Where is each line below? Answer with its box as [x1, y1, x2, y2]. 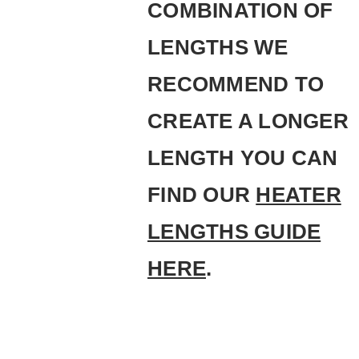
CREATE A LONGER [147, 108, 349, 133]
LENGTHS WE [147, 34, 288, 59]
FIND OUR [147, 182, 256, 207]
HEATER [256, 182, 341, 207]
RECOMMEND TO [147, 71, 324, 96]
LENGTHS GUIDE [147, 219, 321, 244]
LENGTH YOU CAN [147, 145, 338, 170]
